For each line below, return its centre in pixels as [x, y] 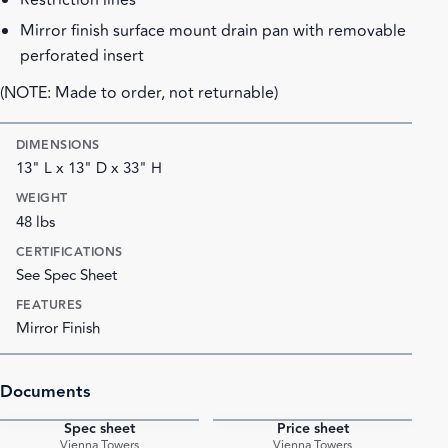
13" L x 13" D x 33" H [89, 169]
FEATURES [49, 304]
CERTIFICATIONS [69, 251]
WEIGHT [42, 198]
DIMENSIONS [58, 144]
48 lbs [35, 222]
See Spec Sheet [66, 275]
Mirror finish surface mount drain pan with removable [213, 30]
